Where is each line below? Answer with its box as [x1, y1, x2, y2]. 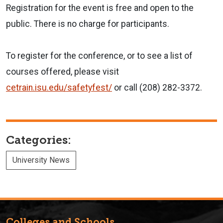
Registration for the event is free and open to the [6, 2, 194, 13]
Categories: [6, 133, 71, 147]
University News [12, 155, 70, 165]
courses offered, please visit [6, 66, 119, 77]
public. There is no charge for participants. [6, 18, 171, 29]
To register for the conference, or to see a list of [6, 50, 193, 61]
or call [112, 82, 139, 93]
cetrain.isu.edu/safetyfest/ [6, 82, 112, 93]
